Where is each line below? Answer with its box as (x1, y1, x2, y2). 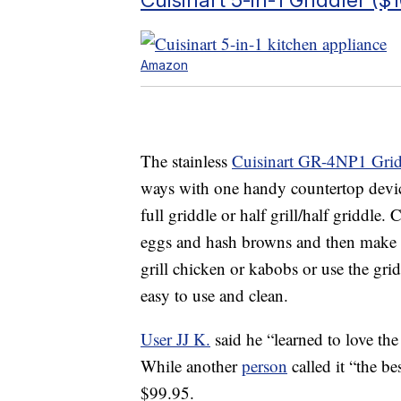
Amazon (141, 56, 188, 73)
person (242, 354, 287, 377)
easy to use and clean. (141, 283, 288, 306)
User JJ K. (141, 327, 210, 350)
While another (141, 354, 242, 377)
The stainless (141, 149, 232, 172)
